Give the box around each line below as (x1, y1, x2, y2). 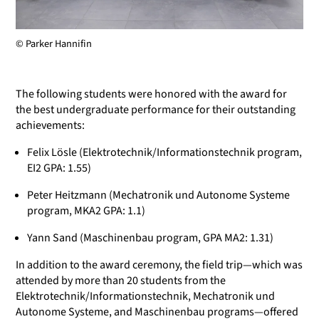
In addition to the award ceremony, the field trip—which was (16, 256, 303, 273)
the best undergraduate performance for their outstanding (16, 101, 296, 117)
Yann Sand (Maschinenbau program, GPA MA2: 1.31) (27, 229, 273, 246)
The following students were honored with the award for (16, 85, 287, 102)
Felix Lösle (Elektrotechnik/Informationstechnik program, (27, 144, 302, 160)
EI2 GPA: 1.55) (27, 159, 91, 176)
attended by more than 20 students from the (16, 272, 226, 288)
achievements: (16, 117, 85, 133)
